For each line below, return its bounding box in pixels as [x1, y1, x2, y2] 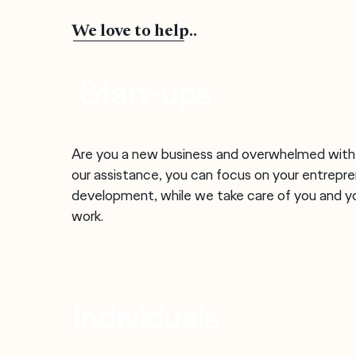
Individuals [73, 297, 219, 339]
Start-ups [79, 73, 211, 114]
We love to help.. [72, 20, 197, 41]
